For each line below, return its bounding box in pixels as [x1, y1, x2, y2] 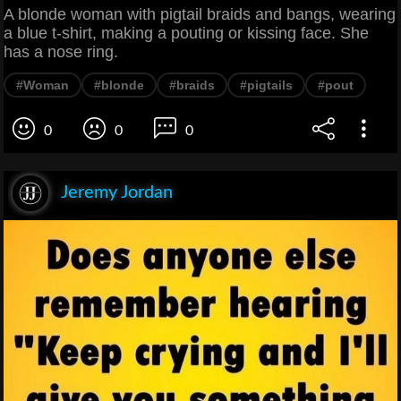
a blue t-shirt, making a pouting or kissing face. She [4, 24, 369, 43]
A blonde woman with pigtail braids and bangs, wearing [4, 5, 396, 24]
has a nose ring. [4, 43, 118, 62]
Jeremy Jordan [61, 183, 173, 202]
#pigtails [240, 78, 293, 93]
